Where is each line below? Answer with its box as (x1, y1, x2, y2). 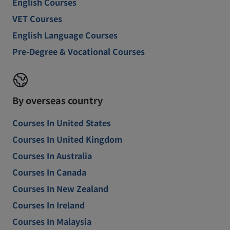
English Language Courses (12, 29, 118, 41)
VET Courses (12, 12, 62, 25)
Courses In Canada (12, 166, 86, 178)
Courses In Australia (12, 149, 92, 162)
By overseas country (12, 93, 103, 107)
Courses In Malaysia (12, 215, 91, 227)
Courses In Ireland (12, 199, 85, 211)
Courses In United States (12, 117, 111, 129)
